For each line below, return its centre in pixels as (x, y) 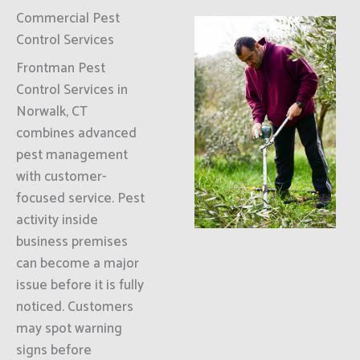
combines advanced (76, 133)
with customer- (61, 177)
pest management (72, 155)
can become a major (78, 264)
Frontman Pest (61, 68)
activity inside (57, 220)
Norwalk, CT (52, 112)
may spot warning (69, 329)
